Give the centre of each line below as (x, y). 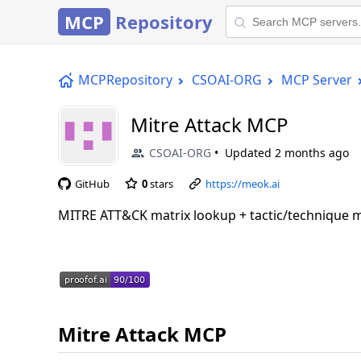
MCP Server (317, 80)
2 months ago (312, 153)
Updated (250, 153)
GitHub (92, 183)
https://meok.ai (243, 183)
